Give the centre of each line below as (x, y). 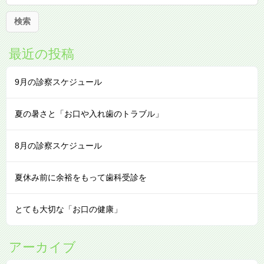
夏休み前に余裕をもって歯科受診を (81, 177)
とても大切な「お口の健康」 (68, 209)
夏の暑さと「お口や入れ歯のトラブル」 (89, 114)
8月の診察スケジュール (58, 146)
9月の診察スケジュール (58, 82)
